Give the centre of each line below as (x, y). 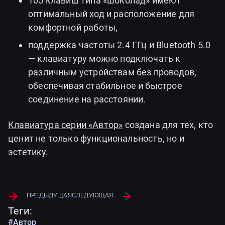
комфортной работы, (73, 27)
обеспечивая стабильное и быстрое (105, 85)
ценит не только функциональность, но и (96, 138)
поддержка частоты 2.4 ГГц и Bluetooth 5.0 (120, 45)
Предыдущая (49, 195)
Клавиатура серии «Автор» (66, 125)
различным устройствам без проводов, (113, 72)
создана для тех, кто (168, 125)
